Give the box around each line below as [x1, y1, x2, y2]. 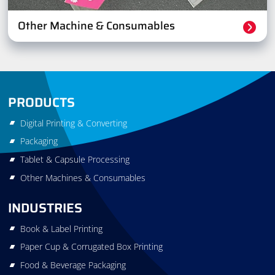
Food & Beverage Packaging [20, 259, 126, 271]
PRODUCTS [8, 92, 76, 113]
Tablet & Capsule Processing [20, 153, 130, 166]
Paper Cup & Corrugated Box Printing [20, 241, 163, 253]
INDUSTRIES [8, 198, 83, 219]
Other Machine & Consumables [18, 17, 176, 35]
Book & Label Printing [20, 222, 103, 234]
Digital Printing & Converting [20, 117, 127, 129]
